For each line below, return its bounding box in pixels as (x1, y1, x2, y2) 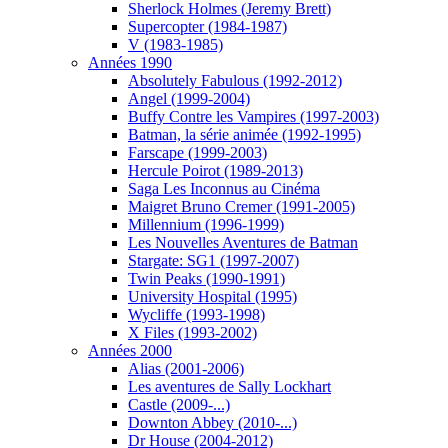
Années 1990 (88, 54, 172, 71)
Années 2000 (88, 342, 172, 359)
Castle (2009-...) (128, 396, 230, 413)
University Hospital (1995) (128, 288, 297, 305)
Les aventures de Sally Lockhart (128, 378, 331, 395)
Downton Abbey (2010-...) (128, 414, 297, 431)
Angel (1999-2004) (128, 90, 250, 107)
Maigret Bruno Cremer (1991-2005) (128, 198, 355, 215)
